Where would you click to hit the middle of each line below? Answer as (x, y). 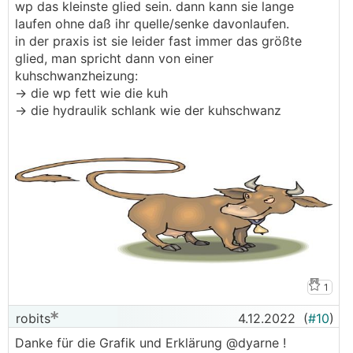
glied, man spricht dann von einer (114, 58)
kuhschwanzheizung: (76, 75)
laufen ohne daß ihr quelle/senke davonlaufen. (152, 23)
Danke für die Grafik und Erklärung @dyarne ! (150, 343)
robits (31, 318)
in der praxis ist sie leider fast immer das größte (158, 41)
